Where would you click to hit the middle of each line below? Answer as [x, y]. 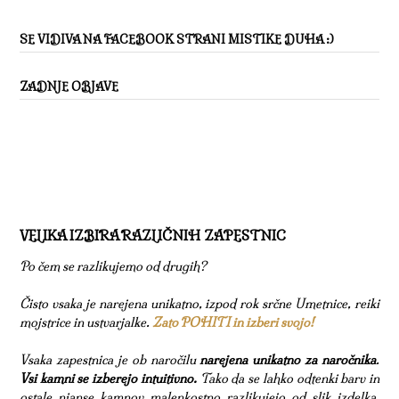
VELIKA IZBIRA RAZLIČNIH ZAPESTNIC [153, 236]
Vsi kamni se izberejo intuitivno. [108, 379]
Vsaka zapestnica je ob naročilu [110, 360]
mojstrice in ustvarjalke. [86, 323]
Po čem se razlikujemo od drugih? [113, 267]
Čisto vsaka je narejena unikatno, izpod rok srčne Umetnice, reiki [199, 304]
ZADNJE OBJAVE [69, 87]
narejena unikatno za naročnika [288, 360]
